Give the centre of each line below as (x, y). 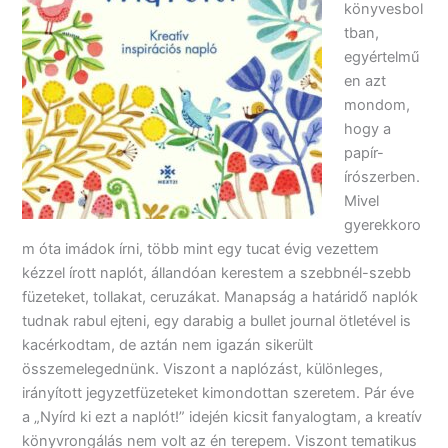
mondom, (377, 104)
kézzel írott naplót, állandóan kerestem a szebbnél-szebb (217, 272)
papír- (364, 152)
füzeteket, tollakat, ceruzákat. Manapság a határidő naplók (220, 296)
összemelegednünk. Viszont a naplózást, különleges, (203, 368)
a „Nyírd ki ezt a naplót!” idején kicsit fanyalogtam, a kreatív (222, 416)
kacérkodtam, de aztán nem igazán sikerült (168, 344)
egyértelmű (382, 56)
